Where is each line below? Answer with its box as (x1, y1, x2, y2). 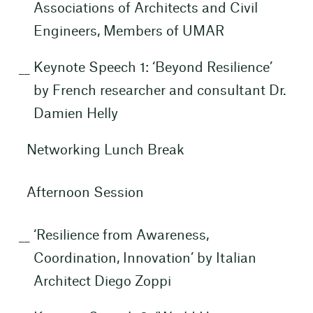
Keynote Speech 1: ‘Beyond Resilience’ (33, 61, 272, 75)
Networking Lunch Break (26, 143, 184, 157)
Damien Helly (33, 108, 118, 122)
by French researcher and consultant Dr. (33, 85, 286, 99)
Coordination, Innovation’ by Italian (33, 252, 256, 266)
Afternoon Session (26, 187, 144, 201)
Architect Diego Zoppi (33, 275, 171, 289)
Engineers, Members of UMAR (33, 25, 224, 39)
